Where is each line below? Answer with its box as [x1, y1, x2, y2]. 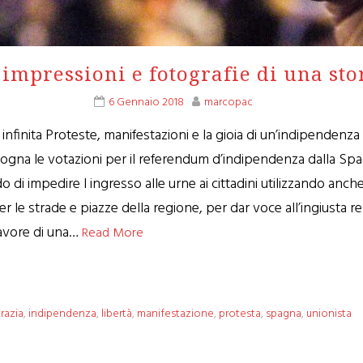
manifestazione [137, 305, 215, 323]
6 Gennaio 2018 [109, 93, 184, 112]
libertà [101, 305, 133, 323]
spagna [266, 305, 302, 323]
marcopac [204, 93, 253, 112]
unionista [306, 305, 352, 323]
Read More [82, 223, 144, 244]
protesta [219, 305, 262, 323]
